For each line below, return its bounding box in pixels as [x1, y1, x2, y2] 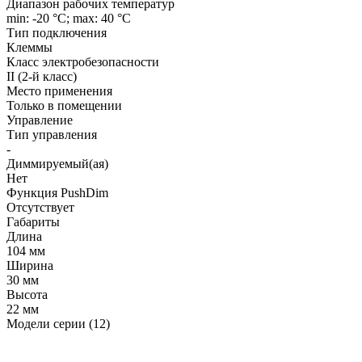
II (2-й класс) [6, 69, 77, 83]
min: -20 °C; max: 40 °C [6, 11, 131, 25]
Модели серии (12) [6, 316, 110, 330]
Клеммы [6, 40, 53, 54]
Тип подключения [6, 25, 107, 40]
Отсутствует [6, 200, 74, 214]
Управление [6, 112, 73, 127]
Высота [6, 287, 48, 301]
